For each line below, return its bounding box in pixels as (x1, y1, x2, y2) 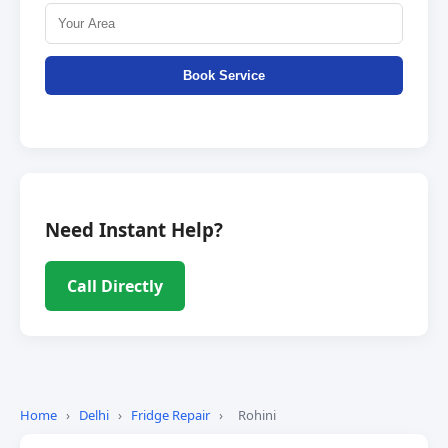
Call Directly (67, 274, 163, 297)
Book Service (183, 68, 265, 84)
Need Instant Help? (45, 216, 223, 242)
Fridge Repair (131, 405, 210, 424)
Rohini (238, 405, 276, 424)
